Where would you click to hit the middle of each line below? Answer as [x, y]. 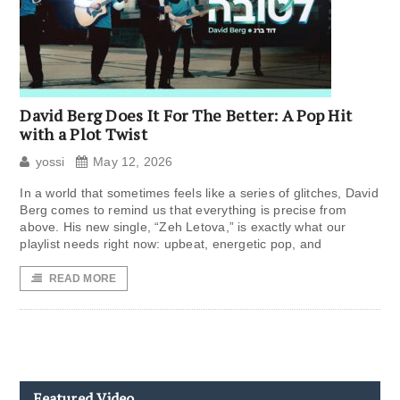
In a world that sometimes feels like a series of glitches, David [199, 193]
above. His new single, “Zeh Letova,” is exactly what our [183, 227]
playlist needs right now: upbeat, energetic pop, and [171, 244]
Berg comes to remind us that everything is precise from [183, 210]
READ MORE [83, 279]
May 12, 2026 [133, 162]
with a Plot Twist [83, 134]
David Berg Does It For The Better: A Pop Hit [186, 116]
